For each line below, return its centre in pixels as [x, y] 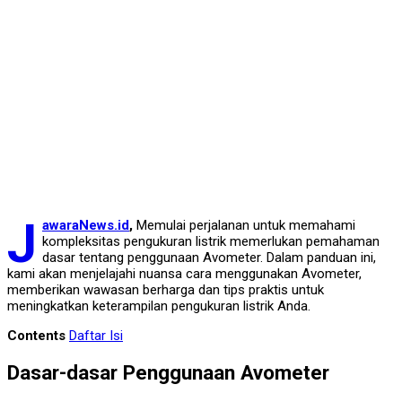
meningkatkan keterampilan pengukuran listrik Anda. [159, 306]
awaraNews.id [86, 226]
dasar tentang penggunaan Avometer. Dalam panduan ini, [209, 258]
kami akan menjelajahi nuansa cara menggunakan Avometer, [184, 274]
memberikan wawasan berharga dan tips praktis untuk [166, 290]
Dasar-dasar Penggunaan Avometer [168, 372]
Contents [36, 336]
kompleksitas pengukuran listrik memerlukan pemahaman [211, 242]
